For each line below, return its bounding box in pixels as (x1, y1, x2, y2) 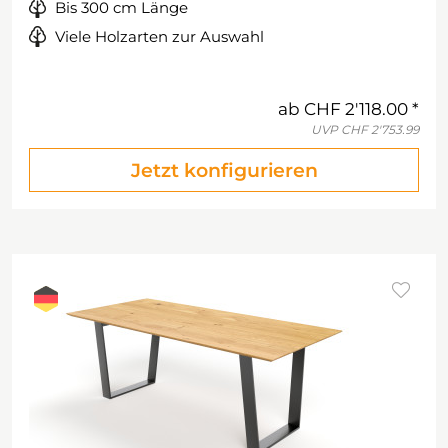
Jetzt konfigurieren (130, 159, 318, 182)
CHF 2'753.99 (341, 122, 419, 137)
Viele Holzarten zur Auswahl (55, 27, 264, 46)
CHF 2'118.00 (304, 99, 408, 119)
